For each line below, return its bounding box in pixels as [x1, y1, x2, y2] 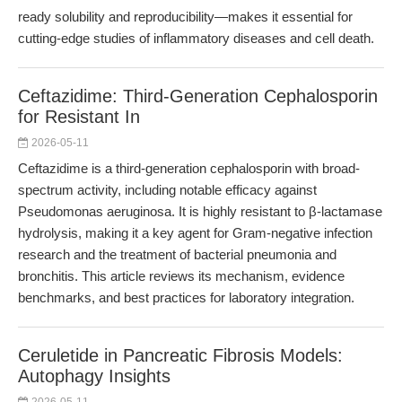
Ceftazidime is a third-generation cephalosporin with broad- [18, 161, 360, 176]
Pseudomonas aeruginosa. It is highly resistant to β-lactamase [18, 204, 382, 219]
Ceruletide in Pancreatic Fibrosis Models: [18, 345, 343, 365]
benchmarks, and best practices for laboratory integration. [18, 290, 354, 305]
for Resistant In [18, 107, 140, 127]
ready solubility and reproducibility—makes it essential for [18, 9, 353, 24]
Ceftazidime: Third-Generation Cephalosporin [18, 86, 378, 106]
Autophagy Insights [18, 366, 170, 386]
